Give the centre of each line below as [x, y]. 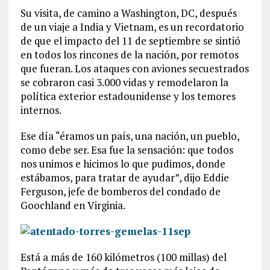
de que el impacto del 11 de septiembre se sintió [130, 41]
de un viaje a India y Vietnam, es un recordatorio [132, 27]
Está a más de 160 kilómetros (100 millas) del [123, 257]
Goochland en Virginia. [73, 205]
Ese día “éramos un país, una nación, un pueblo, [130, 136]
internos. [41, 110]
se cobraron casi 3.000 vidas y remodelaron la [124, 82]
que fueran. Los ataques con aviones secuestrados [134, 68]
